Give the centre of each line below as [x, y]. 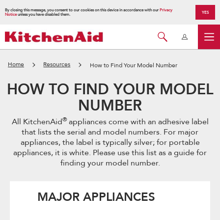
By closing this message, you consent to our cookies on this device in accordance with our [82, 10]
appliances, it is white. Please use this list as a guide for [110, 153]
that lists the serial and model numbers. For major [110, 132]
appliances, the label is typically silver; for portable [110, 142]
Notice [11, 14]
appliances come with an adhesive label [138, 122]
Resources [57, 64]
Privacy [166, 10]
